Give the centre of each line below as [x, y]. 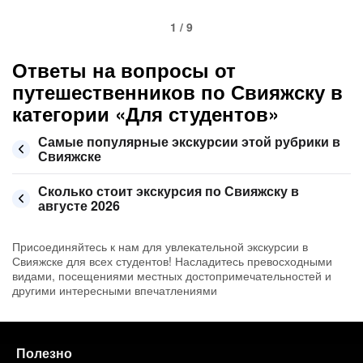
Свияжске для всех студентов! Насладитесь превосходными [172, 261]
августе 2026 [79, 205]
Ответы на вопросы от [124, 70]
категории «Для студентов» [145, 113]
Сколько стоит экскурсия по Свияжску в [169, 191]
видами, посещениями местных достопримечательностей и [172, 275]
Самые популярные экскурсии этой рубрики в [189, 141]
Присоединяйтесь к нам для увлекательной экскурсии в [160, 246]
